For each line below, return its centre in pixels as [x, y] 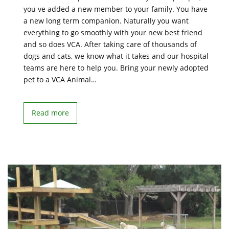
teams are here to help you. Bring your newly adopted [116, 68]
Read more [50, 113]
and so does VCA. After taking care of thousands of [110, 44]
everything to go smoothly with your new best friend [113, 32]
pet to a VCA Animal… [60, 79]
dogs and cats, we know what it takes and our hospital [116, 56]
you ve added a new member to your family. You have [116, 9]
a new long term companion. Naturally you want [106, 21]
